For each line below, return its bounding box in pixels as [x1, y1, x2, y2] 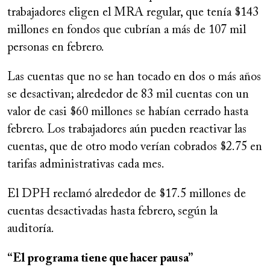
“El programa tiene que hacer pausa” [7, 253, 193, 265]
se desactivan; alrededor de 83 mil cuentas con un [7, 89, 249, 101]
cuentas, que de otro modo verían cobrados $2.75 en [7, 141, 262, 154]
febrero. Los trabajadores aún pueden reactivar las [7, 124, 246, 136]
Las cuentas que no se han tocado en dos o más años [7, 71, 261, 84]
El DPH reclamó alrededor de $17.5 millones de [7, 188, 246, 201]
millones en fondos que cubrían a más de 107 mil [7, 24, 246, 37]
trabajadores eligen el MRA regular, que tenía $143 [7, 7, 259, 19]
